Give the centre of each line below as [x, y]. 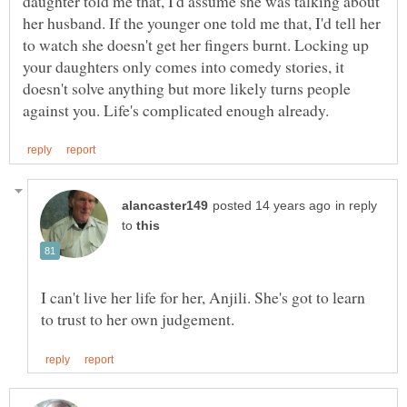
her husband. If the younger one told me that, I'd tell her [202, 22]
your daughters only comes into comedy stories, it [184, 66]
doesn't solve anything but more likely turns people [187, 88]
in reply [356, 205]
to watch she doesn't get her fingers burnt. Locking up [196, 44]
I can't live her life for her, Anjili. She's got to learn [203, 297]
